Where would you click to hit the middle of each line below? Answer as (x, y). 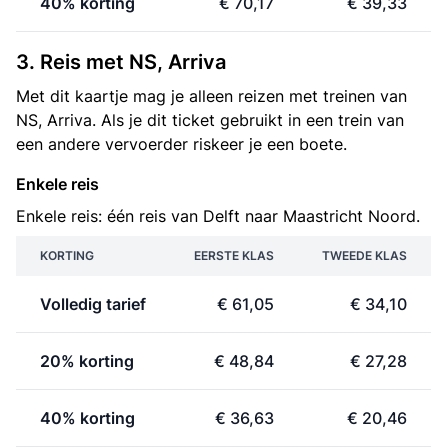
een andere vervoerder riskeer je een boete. (181, 144)
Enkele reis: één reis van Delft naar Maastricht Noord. (218, 216)
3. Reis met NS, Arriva (121, 62)
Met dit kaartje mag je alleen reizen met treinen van (211, 96)
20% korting (87, 361)
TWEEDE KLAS (364, 255)
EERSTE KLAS (234, 255)
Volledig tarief (93, 304)
